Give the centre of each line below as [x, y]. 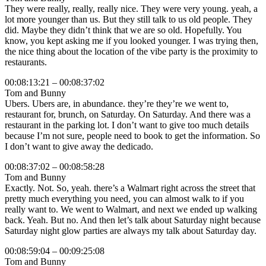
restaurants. [26, 62]
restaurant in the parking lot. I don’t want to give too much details [127, 125]
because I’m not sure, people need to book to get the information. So [132, 136]
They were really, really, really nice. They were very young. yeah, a [131, 9]
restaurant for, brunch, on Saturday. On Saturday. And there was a [128, 115]
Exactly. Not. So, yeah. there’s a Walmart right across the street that [130, 188]
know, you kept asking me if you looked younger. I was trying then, [132, 41]
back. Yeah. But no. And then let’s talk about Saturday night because [133, 220]
